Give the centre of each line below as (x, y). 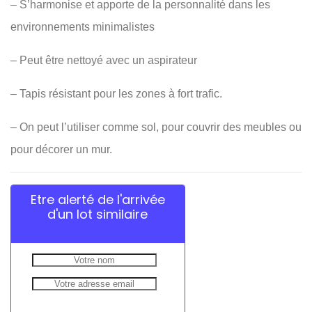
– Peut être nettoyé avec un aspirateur (104, 61)
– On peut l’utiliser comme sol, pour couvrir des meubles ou (156, 127)
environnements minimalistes (83, 27)
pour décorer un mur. (61, 150)
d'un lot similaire (98, 214)
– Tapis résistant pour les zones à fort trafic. (116, 94)
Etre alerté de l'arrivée (97, 200)
